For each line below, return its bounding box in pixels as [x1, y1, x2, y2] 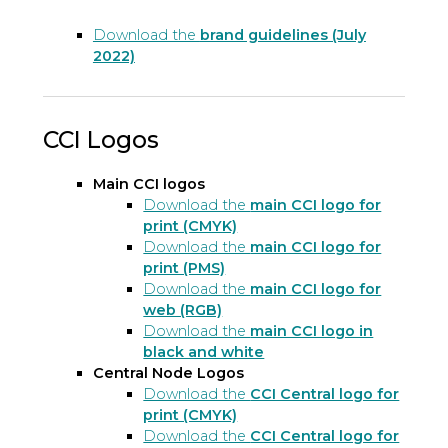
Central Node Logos [92, 364, 244, 383]
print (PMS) [143, 259, 226, 278]
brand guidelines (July [199, 25, 366, 44]
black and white [143, 343, 265, 362]
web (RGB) [143, 301, 223, 320]
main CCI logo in [250, 322, 374, 341]
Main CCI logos [92, 175, 205, 194]
